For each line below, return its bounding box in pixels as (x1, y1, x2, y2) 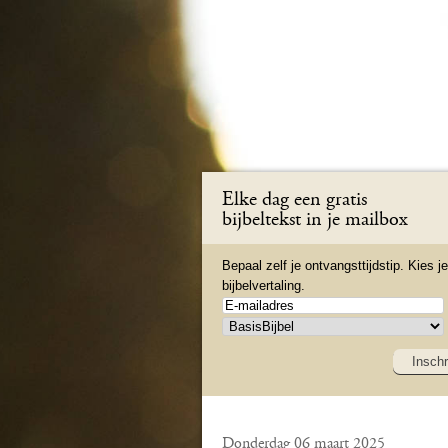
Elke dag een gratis (222, 190, 367, 210)
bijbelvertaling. (222, 278, 305, 293)
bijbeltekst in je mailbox (222, 210, 408, 230)
